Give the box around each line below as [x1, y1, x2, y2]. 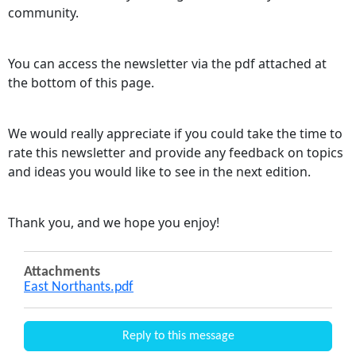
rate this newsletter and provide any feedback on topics [8, 144, 343, 161]
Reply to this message [122, 330, 234, 342]
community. [8, 4, 82, 21]
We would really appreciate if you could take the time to [8, 125, 342, 142]
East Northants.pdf [24, 281, 133, 294]
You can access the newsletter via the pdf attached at [8, 55, 327, 72]
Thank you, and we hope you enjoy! [8, 214, 219, 231]
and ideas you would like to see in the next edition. [8, 163, 311, 180]
